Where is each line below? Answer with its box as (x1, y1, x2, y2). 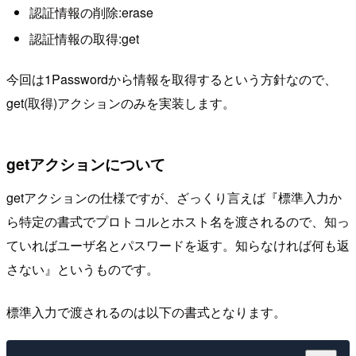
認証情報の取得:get (29, 29, 139, 48)
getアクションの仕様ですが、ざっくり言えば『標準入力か (6, 188, 342, 207)
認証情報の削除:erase (29, 2, 153, 21)
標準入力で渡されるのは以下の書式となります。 (6, 302, 286, 321)
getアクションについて (6, 152, 165, 175)
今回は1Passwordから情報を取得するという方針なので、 (6, 69, 337, 88)
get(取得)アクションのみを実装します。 (6, 93, 235, 112)
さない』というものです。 (6, 259, 159, 278)
